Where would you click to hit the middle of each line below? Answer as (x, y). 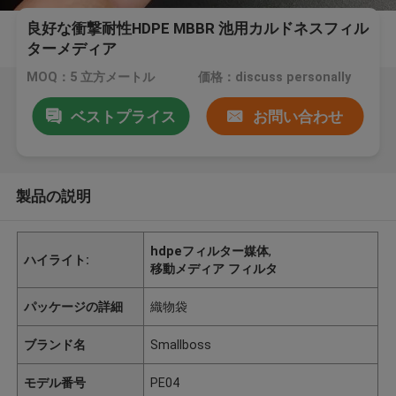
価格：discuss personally (274, 77)
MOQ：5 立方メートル (91, 77)
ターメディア (72, 49)
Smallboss (181, 344)
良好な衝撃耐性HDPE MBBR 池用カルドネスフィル (198, 29)
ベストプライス (123, 116)
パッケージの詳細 (74, 306)
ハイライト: (57, 259)
